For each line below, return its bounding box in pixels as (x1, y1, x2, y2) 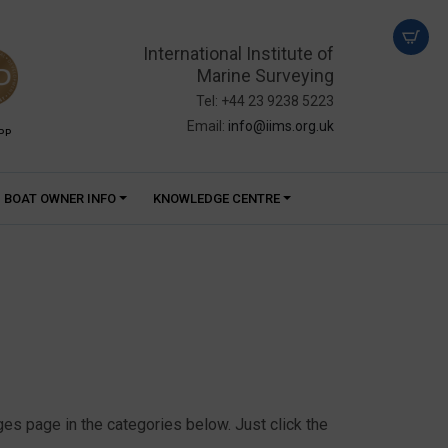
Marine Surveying (197, 65, 334, 86)
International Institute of (143, 43, 334, 64)
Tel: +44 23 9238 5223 (196, 93, 334, 109)
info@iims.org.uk (228, 118, 334, 134)
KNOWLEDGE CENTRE (152, 191, 280, 206)
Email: (187, 118, 228, 134)
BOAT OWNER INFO (3, 191, 116, 206)
